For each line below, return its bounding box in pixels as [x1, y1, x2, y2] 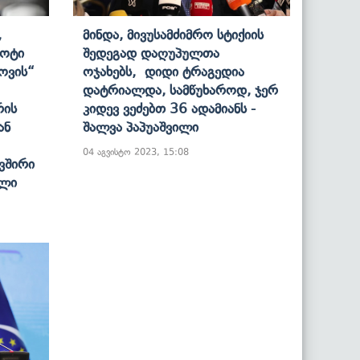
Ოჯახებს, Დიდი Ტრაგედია [83, 63, 244, 80]
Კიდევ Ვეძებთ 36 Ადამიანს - [83, 100, 256, 117]
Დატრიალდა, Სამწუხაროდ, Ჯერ [83, 81, 278, 98]
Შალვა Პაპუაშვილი [83, 118, 198, 135]
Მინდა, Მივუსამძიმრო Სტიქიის [83, 26, 264, 43]
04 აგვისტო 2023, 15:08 [83, 145, 189, 157]
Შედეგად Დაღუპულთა [83, 44, 219, 61]
